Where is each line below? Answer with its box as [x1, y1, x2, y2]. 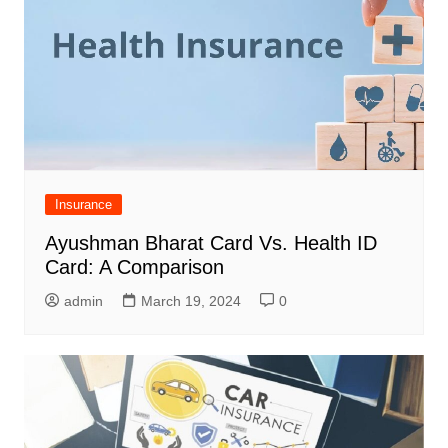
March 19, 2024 [140, 292, 241, 309]
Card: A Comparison [44, 255, 224, 278]
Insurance [54, 196, 112, 212]
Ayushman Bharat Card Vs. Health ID [44, 231, 377, 254]
